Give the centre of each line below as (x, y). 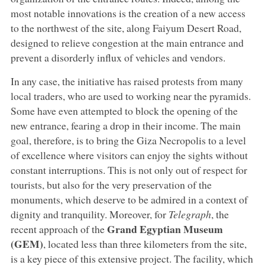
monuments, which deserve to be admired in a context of (129, 200)
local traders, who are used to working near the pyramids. (130, 96)
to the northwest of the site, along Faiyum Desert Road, (126, 28)
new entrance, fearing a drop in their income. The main (125, 126)
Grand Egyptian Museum (165, 229)
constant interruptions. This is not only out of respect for (129, 170)
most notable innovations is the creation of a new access (128, 13)
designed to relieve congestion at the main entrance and (127, 43)
